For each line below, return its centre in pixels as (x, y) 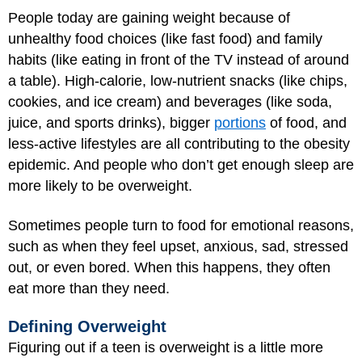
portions (240, 123)
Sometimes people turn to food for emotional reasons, (181, 225)
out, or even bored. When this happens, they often (169, 267)
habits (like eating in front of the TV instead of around (179, 60)
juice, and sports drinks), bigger (111, 123)
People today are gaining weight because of (149, 18)
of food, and (306, 123)
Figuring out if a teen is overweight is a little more (166, 347)
